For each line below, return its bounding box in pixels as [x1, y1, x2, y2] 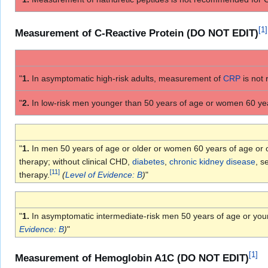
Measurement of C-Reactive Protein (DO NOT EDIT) [15, 27, 258, 39]
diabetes [132, 156, 165, 166]
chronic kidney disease [169, 156, 255, 166]
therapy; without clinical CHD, [19, 156, 132, 166]
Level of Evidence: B [65, 169, 142, 179]
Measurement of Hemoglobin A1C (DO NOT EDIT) [15, 252, 249, 264]
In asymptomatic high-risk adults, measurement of [29, 73, 223, 83]
